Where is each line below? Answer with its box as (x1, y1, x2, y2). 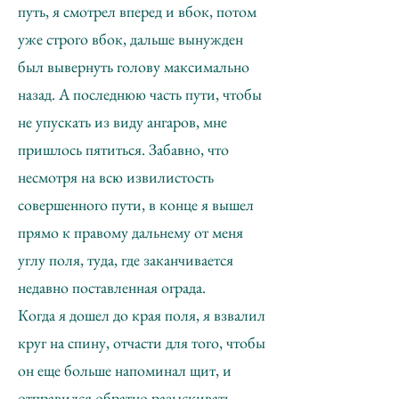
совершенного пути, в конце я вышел (18, 194, 254, 215)
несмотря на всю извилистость (18, 167, 214, 187)
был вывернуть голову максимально (18, 56, 249, 77)
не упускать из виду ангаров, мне (18, 111, 227, 132)
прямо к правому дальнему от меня (18, 222, 243, 242)
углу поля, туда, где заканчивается (18, 249, 233, 270)
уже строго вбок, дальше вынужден (18, 28, 243, 49)
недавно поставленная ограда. (18, 277, 206, 297)
